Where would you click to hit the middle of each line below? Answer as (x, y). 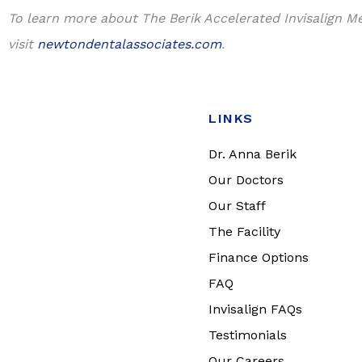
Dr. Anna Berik (253, 154)
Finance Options (259, 257)
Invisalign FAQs (255, 309)
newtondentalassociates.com (129, 44)
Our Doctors (246, 180)
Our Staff (237, 206)
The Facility (244, 232)
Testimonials (248, 335)
